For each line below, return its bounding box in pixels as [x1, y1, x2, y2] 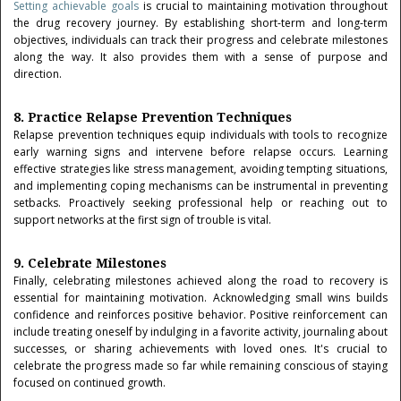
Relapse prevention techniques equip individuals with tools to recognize [13, 127, 388, 142]
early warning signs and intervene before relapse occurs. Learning [13, 144, 388, 159]
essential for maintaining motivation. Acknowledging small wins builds [13, 290, 388, 305]
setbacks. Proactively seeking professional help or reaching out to [13, 195, 388, 210]
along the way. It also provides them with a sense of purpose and [13, 49, 388, 64]
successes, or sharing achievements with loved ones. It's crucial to [13, 341, 388, 356]
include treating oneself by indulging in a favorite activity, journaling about [13, 324, 388, 339]
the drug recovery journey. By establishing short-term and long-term [13, 15, 388, 30]
